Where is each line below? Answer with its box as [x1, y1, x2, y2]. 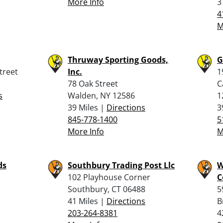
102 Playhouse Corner [68, 171, 150, 183]
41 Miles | [68, 195, 107, 207]
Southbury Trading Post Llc [68, 159, 175, 171]
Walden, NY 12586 [68, 90, 135, 101]
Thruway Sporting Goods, [68, 54, 168, 65]
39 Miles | [68, 102, 107, 113]
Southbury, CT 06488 [68, 183, 145, 195]
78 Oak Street [68, 78, 118, 89]
